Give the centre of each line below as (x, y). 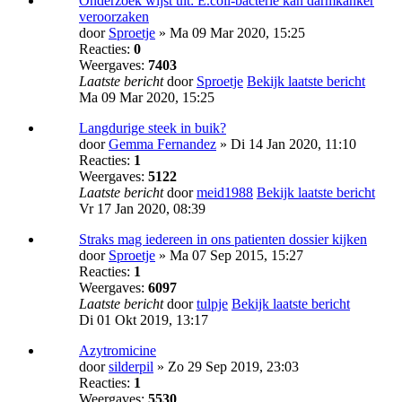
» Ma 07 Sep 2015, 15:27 (229, 256)
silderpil (131, 367)
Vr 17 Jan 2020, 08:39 (142, 209)
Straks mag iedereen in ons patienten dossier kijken (223, 240)
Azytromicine (118, 351)
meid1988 (225, 193)
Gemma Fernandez (162, 144)
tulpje (212, 304)
